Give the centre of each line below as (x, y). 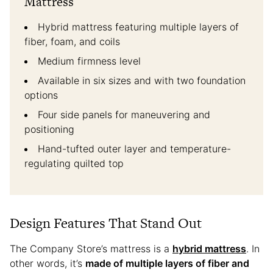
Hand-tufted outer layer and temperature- (134, 148)
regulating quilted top (74, 163)
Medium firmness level (89, 61)
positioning (49, 129)
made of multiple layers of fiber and (167, 263)
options (41, 95)
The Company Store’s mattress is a (91, 248)
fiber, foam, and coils (72, 41)
